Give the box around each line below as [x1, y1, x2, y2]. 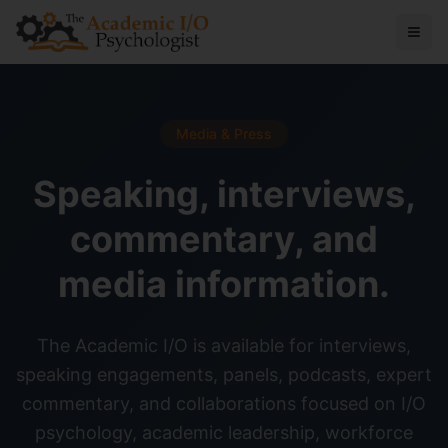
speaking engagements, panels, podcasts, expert [16, 364, 432, 385]
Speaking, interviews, [32, 172, 416, 216]
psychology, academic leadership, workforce [35, 422, 413, 443]
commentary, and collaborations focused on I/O [22, 393, 426, 414]
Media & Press [176, 125, 272, 142]
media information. [58, 262, 390, 306]
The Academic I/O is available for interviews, [37, 335, 411, 356]
